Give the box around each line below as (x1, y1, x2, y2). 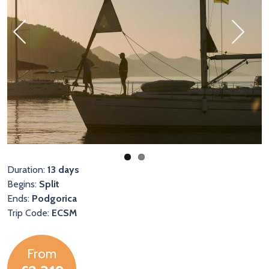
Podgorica (32, 193, 77, 204)
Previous (13, 49, 49, 61)
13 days (47, 164, 79, 175)
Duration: (7, 164, 47, 175)
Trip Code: (7, 207, 52, 219)
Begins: (7, 178, 39, 190)
